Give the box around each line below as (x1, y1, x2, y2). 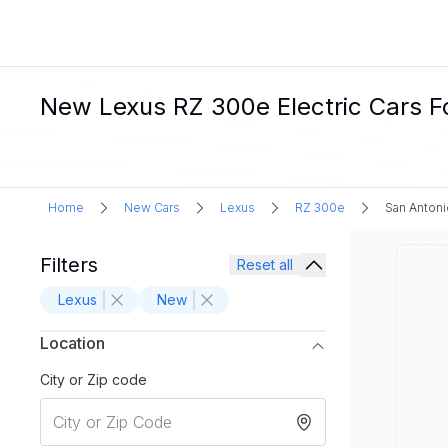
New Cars (124, 200, 180, 215)
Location (40, 333, 105, 353)
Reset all (237, 256, 293, 273)
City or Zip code (40, 371, 147, 388)
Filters (40, 253, 98, 277)
